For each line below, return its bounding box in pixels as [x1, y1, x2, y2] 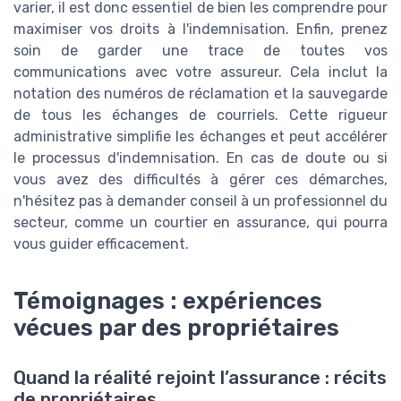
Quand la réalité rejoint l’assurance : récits [13, 366, 387, 388]
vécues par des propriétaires [13, 313, 339, 341]
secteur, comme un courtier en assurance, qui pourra [13, 213, 388, 231]
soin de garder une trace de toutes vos [13, 41, 388, 59]
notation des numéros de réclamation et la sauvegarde [13, 84, 388, 102]
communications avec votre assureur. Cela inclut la [13, 63, 388, 81]
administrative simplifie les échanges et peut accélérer [13, 127, 388, 145]
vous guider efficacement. [13, 235, 189, 252]
